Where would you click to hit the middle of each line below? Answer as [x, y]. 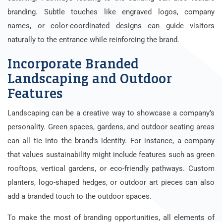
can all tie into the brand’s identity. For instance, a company [111, 140]
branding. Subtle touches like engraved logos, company [111, 12]
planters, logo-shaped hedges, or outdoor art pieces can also [111, 182]
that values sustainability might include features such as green [111, 154]
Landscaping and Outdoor [90, 79]
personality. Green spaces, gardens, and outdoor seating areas [111, 127]
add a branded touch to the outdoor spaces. [80, 196]
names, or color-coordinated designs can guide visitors [111, 26]
